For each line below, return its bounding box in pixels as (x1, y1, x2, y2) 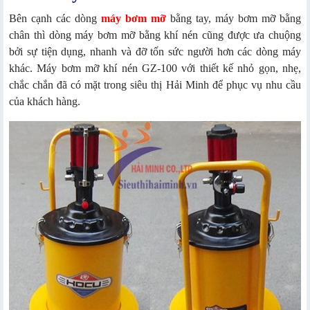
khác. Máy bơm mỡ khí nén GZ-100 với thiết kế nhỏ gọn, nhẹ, (9, 62, 301, 74)
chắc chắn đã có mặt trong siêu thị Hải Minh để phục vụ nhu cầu (9, 78, 301, 91)
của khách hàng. (9, 95, 80, 107)
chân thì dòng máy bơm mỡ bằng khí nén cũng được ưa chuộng (9, 28, 301, 41)
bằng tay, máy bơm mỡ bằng (166, 12, 301, 24)
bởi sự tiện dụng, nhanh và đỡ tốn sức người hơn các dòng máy (9, 45, 301, 57)
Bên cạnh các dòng (9, 12, 101, 24)
